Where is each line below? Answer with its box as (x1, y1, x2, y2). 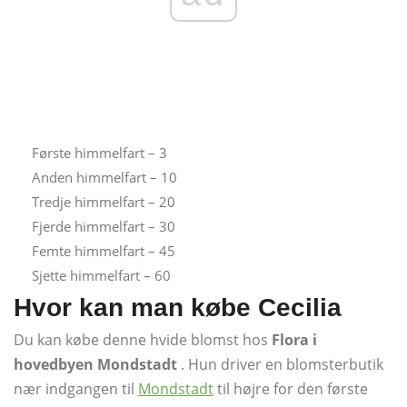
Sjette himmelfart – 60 (32, 265, 171, 284)
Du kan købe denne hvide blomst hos (14, 329, 272, 350)
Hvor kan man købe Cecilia (14, 293, 342, 322)
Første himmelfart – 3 (32, 143, 167, 162)
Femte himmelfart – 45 (32, 241, 175, 260)
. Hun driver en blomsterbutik (177, 353, 383, 374)
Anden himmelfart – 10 (32, 167, 177, 186)
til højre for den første (213, 378, 368, 399)
